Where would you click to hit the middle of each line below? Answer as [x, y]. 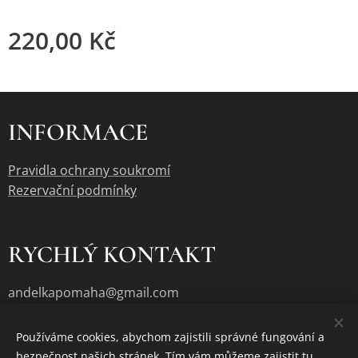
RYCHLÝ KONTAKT [112, 255]
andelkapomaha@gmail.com [93, 292]
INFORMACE [78, 132]
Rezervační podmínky [72, 190]
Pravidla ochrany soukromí [89, 170]
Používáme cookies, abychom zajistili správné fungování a [170, 337]
